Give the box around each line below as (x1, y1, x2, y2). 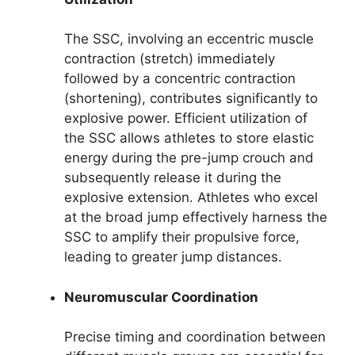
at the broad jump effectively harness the (64, 209, 327, 226)
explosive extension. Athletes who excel (64, 189, 318, 206)
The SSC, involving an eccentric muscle (64, 31, 314, 48)
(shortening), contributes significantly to (64, 90, 318, 107)
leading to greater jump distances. (64, 249, 282, 265)
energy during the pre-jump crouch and (64, 150, 314, 166)
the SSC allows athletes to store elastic (64, 130, 314, 147)
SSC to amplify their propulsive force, (64, 229, 300, 246)
